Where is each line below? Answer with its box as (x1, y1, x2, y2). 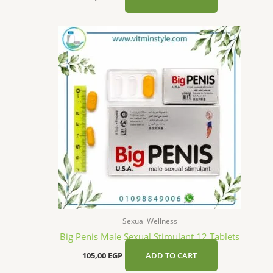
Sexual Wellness (122, 215, 177, 226)
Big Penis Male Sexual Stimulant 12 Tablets (60, 230, 240, 243)
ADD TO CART (145, 249, 197, 261)
